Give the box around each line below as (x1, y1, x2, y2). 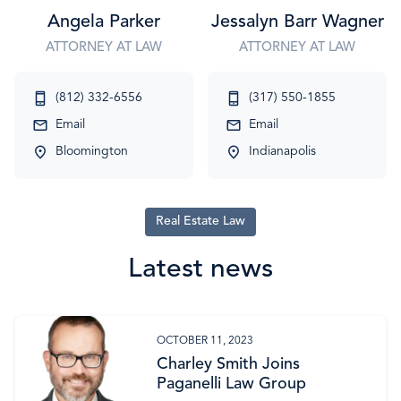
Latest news (128, 256, 273, 284)
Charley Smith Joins (156, 356, 300, 373)
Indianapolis (249, 145, 316, 158)
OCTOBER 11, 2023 (156, 336, 253, 346)
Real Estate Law (156, 215, 245, 228)
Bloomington (55, 145, 128, 158)
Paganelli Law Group (156, 376, 306, 393)
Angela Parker (47, 13, 160, 31)
